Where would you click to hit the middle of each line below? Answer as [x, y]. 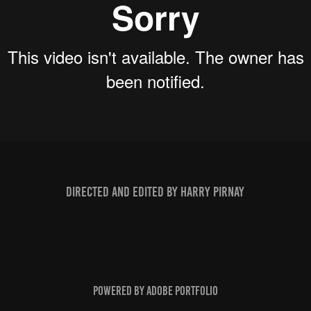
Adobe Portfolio [182, 291]
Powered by [119, 291]
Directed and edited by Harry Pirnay [155, 192]
